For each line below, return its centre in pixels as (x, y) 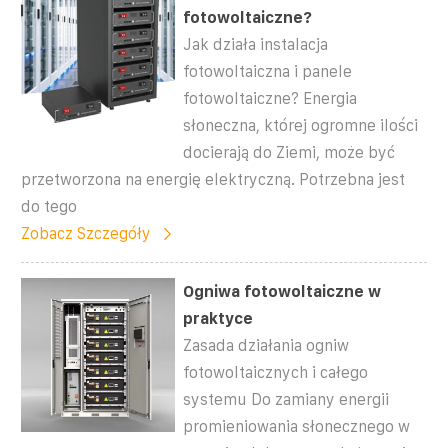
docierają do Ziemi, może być (289, 152)
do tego (49, 206)
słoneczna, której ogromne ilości (301, 125)
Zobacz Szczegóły (86, 233)
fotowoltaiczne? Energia (270, 98)
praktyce (218, 318)
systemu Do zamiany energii (286, 399)
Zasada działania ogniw (266, 345)
